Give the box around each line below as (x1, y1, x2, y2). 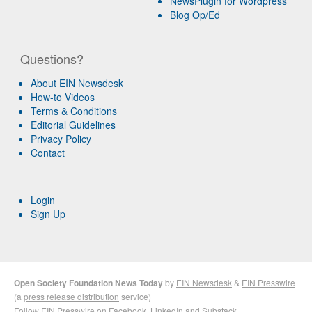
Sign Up (31, 207, 66, 221)
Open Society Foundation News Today (14, 276, 163, 290)
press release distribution (24, 290, 119, 303)
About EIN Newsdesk (31, 76, 124, 91)
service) (119, 290, 151, 303)
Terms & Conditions (31, 104, 118, 118)
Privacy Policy (31, 132, 92, 146)
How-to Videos (31, 90, 95, 104)
